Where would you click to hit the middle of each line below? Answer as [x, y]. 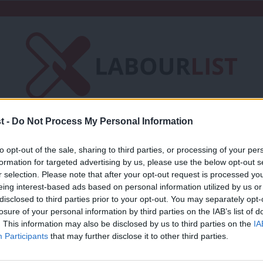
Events [135, 156]
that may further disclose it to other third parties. [138, 236]
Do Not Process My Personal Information [102, 121]
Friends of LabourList [83, 135]
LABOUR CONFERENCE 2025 [56, 234]
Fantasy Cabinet [210, 135]
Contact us [62, 156]
